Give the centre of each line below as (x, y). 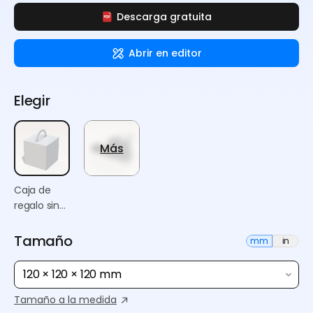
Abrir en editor (165, 53)
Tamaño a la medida (65, 300)
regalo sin (37, 205)
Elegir (32, 101)
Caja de (32, 190)
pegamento (43, 221)
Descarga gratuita (164, 17)
